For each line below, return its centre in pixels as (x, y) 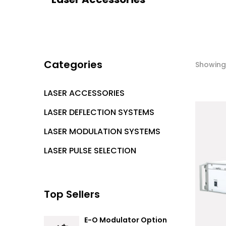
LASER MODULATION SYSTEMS (102, 132)
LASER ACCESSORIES (84, 93)
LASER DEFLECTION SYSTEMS (99, 112)
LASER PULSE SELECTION (90, 151)
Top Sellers (72, 194)
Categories (73, 65)
